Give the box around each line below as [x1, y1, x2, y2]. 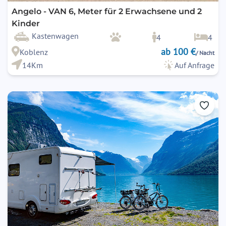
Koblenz [19, 46, 48, 57]
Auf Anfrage [175, 60, 214, 70]
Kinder [12, 18, 40, 28]
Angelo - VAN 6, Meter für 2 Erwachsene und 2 [12, 6, 202, 16]
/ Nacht [196, 48, 214, 56]
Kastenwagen [32, 30, 79, 41]
